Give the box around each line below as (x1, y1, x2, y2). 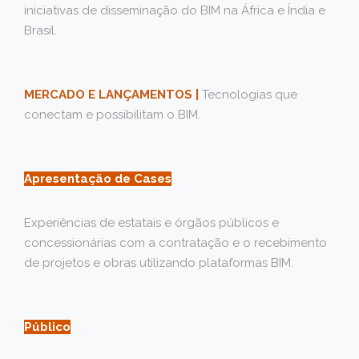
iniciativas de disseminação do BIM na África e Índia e (24, 3, 325, 18)
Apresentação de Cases (24, 171, 171, 187)
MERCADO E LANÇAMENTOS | (24, 87, 199, 103)
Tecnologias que (199, 87, 297, 103)
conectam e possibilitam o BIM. (24, 107, 200, 123)
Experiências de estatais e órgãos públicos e (24, 216, 279, 231)
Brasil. (24, 23, 57, 38)
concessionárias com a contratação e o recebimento (24, 236, 327, 251)
